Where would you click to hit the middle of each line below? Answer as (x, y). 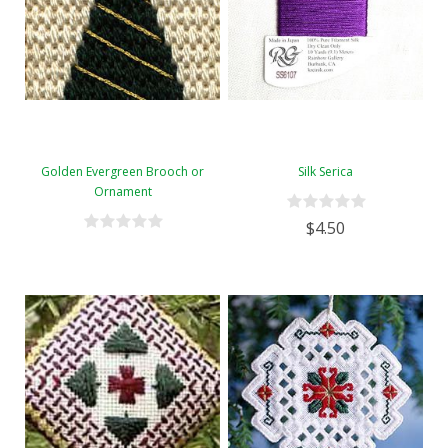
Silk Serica (325, 172)
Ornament (122, 192)
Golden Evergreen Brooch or (122, 172)
